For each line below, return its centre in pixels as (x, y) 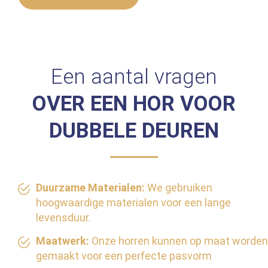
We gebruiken (179, 188)
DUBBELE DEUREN (134, 131)
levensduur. (63, 218)
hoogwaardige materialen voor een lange (133, 203)
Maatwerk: (63, 241)
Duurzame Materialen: (90, 188)
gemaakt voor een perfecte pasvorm (124, 256)
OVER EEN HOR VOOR (134, 104)
